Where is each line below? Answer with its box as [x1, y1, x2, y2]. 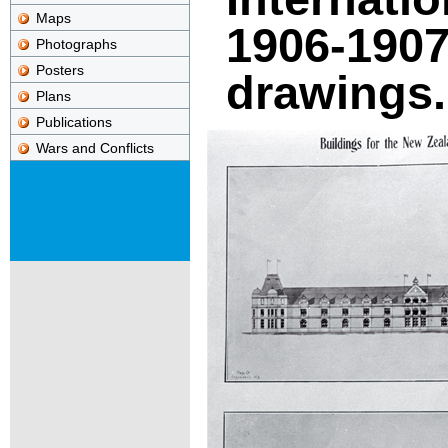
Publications [36, 113, 112, 130]
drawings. [225, 66, 446, 120]
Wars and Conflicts [36, 139, 154, 156]
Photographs [36, 35, 117, 52]
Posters [36, 61, 84, 78]
